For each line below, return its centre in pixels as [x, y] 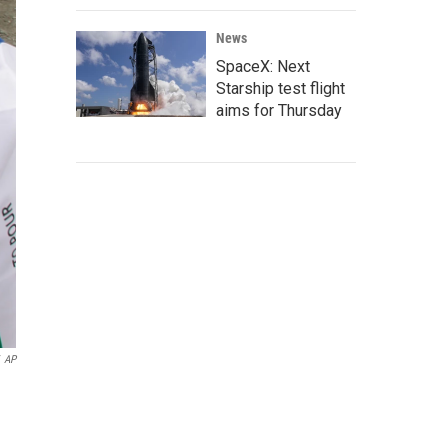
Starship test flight [280, 88]
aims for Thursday [279, 110]
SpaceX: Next [263, 66]
